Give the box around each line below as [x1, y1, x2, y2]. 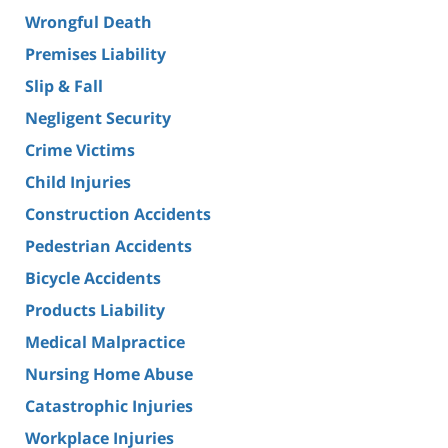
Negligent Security [25, 106, 171, 129]
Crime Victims [25, 138, 135, 161]
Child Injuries [25, 170, 131, 193]
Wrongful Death [25, 10, 152, 33]
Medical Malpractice [25, 330, 185, 353]
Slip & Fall [25, 74, 103, 97]
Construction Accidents [25, 202, 211, 225]
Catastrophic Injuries [25, 394, 193, 417]
